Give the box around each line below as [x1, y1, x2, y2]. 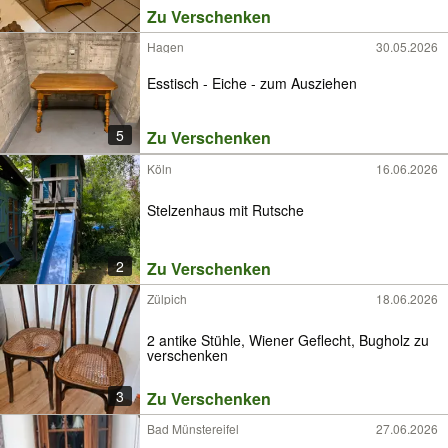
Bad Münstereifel [147, 420, 239, 437]
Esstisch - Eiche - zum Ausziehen [147, 73, 357, 94]
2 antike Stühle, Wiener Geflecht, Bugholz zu [147, 329, 249, 350]
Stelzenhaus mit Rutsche [147, 199, 304, 220]
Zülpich [147, 290, 187, 307]
